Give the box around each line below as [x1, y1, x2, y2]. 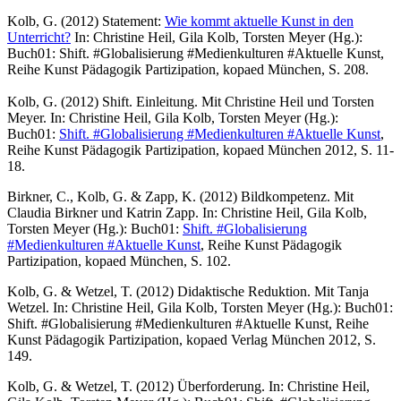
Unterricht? [7, 29, 71, 45]
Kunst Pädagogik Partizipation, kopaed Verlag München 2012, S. [7, 331, 376, 347]
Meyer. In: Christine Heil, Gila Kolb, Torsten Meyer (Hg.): [7, 109, 338, 125]
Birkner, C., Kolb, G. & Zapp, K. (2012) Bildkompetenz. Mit [7, 188, 354, 204]
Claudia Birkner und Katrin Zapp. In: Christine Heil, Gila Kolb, [7, 204, 367, 220]
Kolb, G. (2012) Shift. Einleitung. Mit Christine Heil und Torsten [7, 93, 374, 109]
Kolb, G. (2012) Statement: [7, 13, 165, 29]
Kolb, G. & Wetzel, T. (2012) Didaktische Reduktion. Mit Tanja [7, 283, 369, 299]
